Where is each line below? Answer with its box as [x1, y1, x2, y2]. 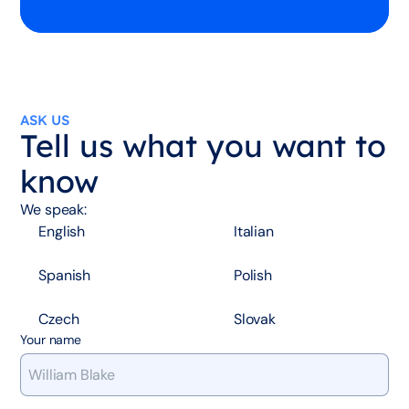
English [38, 222, 86, 242]
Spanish [38, 266, 91, 286]
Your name [20, 331, 81, 349]
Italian [234, 222, 274, 242]
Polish [234, 266, 272, 286]
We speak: [20, 200, 87, 220]
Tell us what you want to [20, 126, 387, 166]
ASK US [20, 111, 69, 130]
